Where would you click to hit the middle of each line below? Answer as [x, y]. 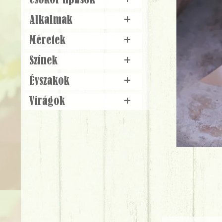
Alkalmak [51, 20]
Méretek [47, 41]
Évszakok [49, 81]
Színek [43, 61]
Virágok [47, 102]
